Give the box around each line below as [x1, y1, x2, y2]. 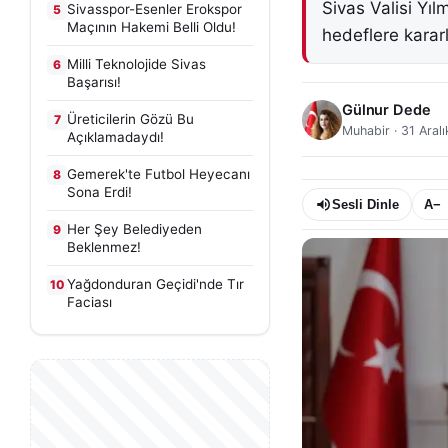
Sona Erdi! [67, 184, 132, 200]
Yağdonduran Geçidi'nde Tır [67, 276, 244, 292]
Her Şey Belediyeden [67, 221, 202, 237]
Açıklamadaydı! [67, 129, 164, 145]
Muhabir [342, 123, 390, 138]
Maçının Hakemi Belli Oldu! [67, 19, 236, 35]
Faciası [67, 294, 112, 310]
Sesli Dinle [332, 197, 399, 212]
